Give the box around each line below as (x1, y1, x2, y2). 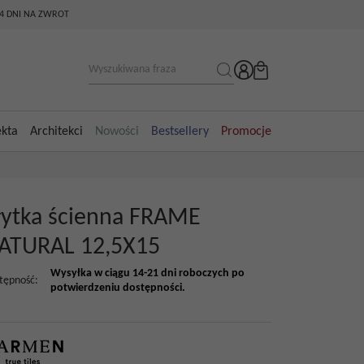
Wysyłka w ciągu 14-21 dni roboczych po (50, 267, 245, 279)
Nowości (94, 124, 139, 138)
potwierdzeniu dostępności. (50, 282, 185, 294)
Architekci (29, 124, 83, 138)
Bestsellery (150, 124, 209, 138)
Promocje (220, 124, 271, 138)
